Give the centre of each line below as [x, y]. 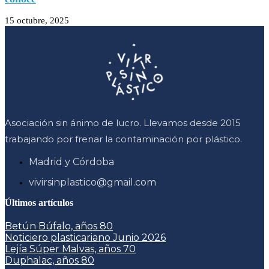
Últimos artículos [39, 203]
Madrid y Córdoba [71, 162]
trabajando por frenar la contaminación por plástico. [125, 139]
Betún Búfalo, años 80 [59, 226]
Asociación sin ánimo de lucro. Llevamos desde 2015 [123, 123]
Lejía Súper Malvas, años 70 [70, 249]
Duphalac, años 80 [50, 261]
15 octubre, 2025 [37, 21]
